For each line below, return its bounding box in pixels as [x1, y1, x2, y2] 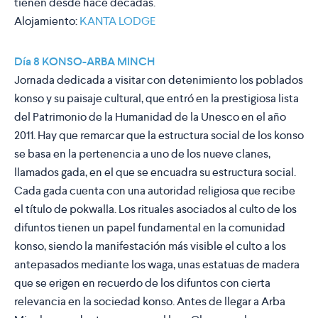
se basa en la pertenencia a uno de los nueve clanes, [14, 146, 270, 162]
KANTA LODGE [79, 13, 155, 29]
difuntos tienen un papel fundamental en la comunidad [14, 220, 285, 236]
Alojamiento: [14, 13, 79, 29]
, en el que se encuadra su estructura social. [85, 165, 296, 180]
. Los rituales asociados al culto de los [114, 202, 297, 217]
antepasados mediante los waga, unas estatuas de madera [14, 257, 300, 273]
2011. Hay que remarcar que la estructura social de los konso [14, 128, 304, 143]
